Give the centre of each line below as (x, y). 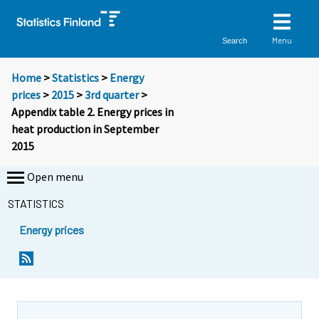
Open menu (55, 177)
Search (235, 40)
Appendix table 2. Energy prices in (93, 112)
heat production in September (85, 129)
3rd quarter (112, 95)
